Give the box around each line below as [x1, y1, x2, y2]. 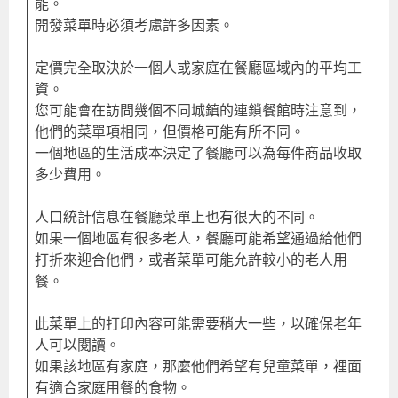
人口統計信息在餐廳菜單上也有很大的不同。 [35, 208, 320, 227]
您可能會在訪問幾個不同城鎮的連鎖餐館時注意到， [35, 101, 362, 120]
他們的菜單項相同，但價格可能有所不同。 [35, 123, 306, 141]
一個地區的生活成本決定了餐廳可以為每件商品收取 [35, 144, 362, 163]
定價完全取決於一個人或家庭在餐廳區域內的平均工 [35, 59, 362, 77]
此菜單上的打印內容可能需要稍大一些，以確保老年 [35, 314, 362, 333]
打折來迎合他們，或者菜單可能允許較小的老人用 [35, 251, 348, 269]
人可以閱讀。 [35, 336, 121, 354]
